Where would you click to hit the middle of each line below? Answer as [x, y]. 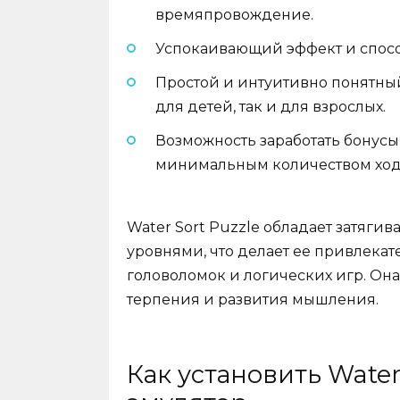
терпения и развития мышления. [253, 300]
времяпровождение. [234, 14]
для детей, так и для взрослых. [271, 107]
